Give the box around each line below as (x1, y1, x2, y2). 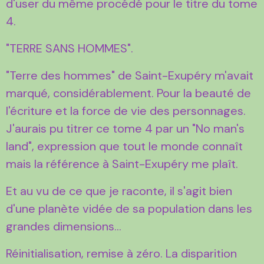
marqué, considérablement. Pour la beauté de (6, 85, 251, 101)
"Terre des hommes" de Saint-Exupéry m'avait (6, 67, 253, 83)
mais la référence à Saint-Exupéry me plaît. (6, 156, 241, 171)
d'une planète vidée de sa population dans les (6, 200, 252, 216)
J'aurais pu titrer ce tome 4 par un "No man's (6, 120, 245, 136)
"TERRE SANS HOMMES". (6, 40, 133, 56)
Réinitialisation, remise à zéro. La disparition (6, 245, 237, 261)
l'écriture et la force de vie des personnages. (6, 103, 246, 118)
